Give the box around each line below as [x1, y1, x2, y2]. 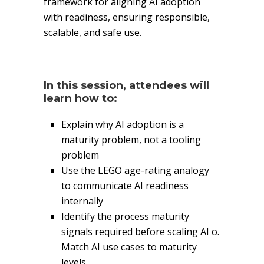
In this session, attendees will [44, 79, 209, 92]
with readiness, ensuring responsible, [44, 11, 210, 24]
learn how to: [44, 92, 117, 105]
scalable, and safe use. [44, 26, 141, 39]
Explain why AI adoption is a [61, 118, 184, 131]
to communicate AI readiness [61, 179, 189, 192]
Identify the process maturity [61, 210, 189, 223]
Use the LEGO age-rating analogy [61, 164, 209, 177]
